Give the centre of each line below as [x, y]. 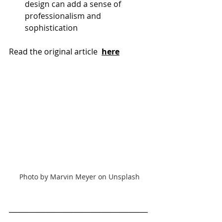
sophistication [51, 28]
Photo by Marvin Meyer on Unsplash [79, 177]
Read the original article [54, 52]
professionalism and [64, 16]
